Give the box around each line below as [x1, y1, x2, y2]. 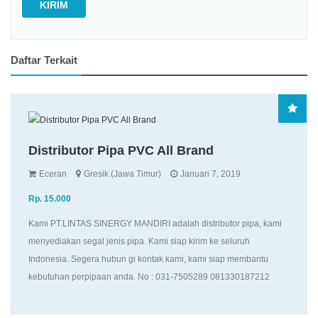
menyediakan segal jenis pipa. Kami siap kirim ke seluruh [28, 236, 250, 246]
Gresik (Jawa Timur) [82, 168, 161, 179]
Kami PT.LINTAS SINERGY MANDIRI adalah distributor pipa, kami [28, 218, 282, 229]
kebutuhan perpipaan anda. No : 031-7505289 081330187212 [28, 271, 270, 282]
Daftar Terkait [11, 53, 77, 66]
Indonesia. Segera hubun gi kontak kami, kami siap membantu [28, 253, 268, 264]
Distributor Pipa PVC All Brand [28, 143, 214, 158]
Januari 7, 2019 [178, 168, 241, 179]
